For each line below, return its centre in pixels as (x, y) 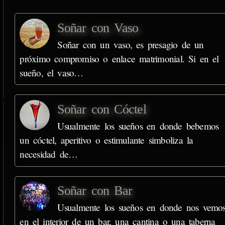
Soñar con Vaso (98, 28)
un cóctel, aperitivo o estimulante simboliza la (106, 140)
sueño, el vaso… (51, 72)
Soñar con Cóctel (102, 109)
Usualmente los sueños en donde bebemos (138, 126)
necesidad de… (49, 154)
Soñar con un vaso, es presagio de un (131, 44)
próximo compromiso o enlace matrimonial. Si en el (119, 58)
